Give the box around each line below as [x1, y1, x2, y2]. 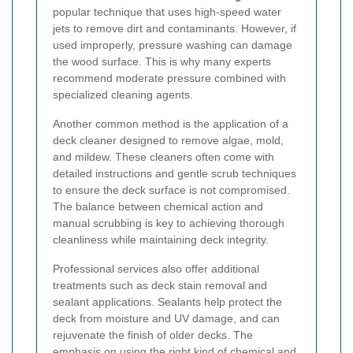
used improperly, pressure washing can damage [53, 39, 292, 52]
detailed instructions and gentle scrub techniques [53, 167, 296, 180]
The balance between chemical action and [53, 200, 263, 214]
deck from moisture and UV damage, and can [53, 312, 280, 325]
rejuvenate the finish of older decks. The [53, 329, 253, 342]
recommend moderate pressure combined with [53, 72, 286, 85]
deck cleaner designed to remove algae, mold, [53, 134, 284, 147]
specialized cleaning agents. [53, 88, 193, 102]
